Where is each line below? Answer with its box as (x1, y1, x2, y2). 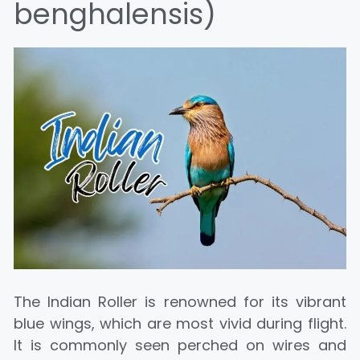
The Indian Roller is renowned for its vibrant (14, 291, 346, 312)
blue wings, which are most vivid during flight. (14, 313, 346, 333)
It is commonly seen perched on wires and (14, 334, 346, 355)
